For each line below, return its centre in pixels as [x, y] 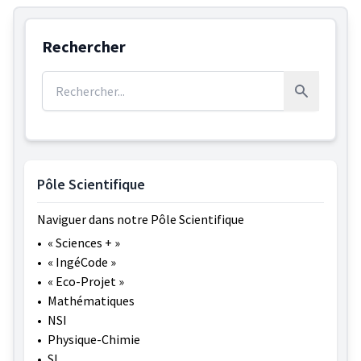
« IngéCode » [82, 261]
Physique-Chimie [94, 339]
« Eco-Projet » [86, 281]
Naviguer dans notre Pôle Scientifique [141, 219]
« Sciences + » [84, 242]
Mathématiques [91, 300]
